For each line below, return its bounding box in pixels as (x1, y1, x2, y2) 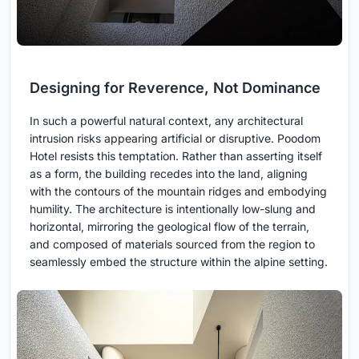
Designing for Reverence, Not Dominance (30, 79, 321, 96)
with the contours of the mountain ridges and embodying (30, 184, 327, 198)
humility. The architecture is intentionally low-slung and (30, 201, 316, 216)
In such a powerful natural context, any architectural (30, 113, 303, 127)
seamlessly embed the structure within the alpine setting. (30, 254, 328, 268)
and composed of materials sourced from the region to (30, 236, 315, 251)
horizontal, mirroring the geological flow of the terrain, (30, 219, 309, 233)
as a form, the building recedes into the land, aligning (30, 166, 308, 180)
